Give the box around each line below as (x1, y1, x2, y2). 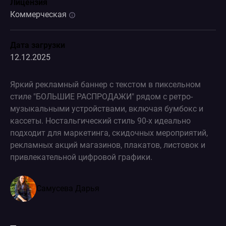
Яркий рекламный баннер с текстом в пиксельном (10, 79, 201, 89)
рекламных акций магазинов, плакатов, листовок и (10, 140, 205, 150)
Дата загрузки (10, 40, 65, 50)
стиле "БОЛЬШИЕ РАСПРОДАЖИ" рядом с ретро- (10, 91, 193, 101)
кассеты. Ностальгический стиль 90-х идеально (10, 116, 191, 126)
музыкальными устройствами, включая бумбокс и (10, 103, 203, 114)
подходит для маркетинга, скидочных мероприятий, (10, 128, 208, 138)
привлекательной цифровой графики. (10, 152, 152, 162)
